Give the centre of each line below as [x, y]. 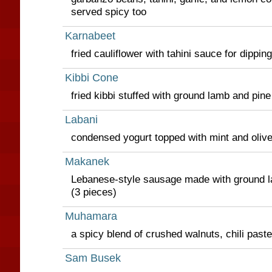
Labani [81, 120]
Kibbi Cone [91, 78]
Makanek [87, 161]
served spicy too [108, 12]
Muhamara [91, 216]
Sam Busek [93, 258]
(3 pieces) [93, 192]
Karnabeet [90, 36]
